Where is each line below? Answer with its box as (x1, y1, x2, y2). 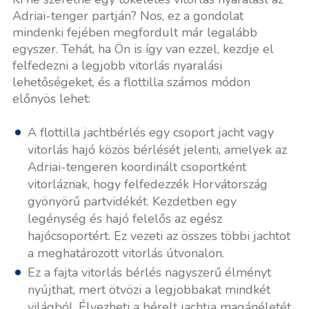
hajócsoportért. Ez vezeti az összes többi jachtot (27, 227, 290, 244)
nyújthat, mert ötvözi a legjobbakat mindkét (27, 281, 270, 298)
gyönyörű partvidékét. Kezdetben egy (27, 192, 237, 210)
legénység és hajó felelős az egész (27, 210, 222, 227)
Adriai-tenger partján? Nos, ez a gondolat (12, 7, 243, 24)
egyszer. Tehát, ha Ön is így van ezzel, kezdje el (12, 40, 274, 57)
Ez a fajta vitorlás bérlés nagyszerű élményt (27, 263, 271, 281)
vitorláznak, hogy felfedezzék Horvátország (27, 175, 268, 192)
